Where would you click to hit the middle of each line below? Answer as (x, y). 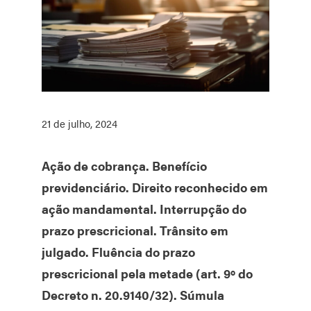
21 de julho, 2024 (79, 124)
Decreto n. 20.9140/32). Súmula (133, 295)
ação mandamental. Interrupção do (144, 209)
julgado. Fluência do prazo (118, 252)
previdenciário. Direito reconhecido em (155, 187)
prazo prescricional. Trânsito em (135, 230)
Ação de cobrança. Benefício (124, 166)
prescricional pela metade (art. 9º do (147, 274)
